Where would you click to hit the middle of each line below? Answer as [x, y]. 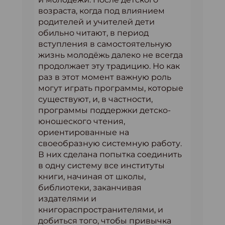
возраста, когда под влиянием [101, 11]
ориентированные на [84, 132]
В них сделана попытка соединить [110, 154]
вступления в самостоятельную [105, 44]
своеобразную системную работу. [110, 143]
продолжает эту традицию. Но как [109, 66]
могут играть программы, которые [111, 88]
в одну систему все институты [101, 165]
